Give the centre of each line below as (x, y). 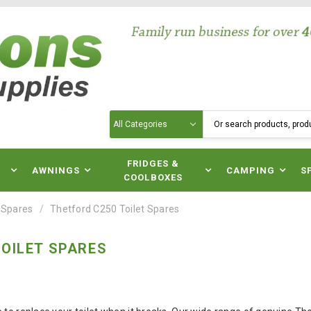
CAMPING (251, 170)
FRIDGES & (153, 163)
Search (126, 117)
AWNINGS (56, 170)
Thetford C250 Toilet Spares (115, 209)
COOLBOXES (153, 177)
